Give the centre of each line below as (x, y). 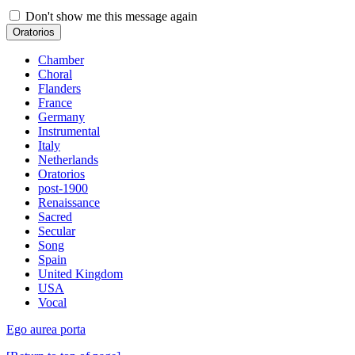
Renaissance (69, 202)
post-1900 (63, 188)
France (55, 103)
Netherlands (68, 160)
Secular (57, 231)
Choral (55, 74)
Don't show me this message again (110, 16)
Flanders (59, 88)
